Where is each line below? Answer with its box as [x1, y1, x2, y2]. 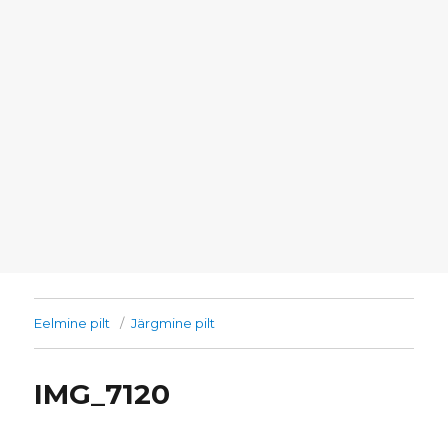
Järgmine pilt [131, 315, 216, 332]
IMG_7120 [34, 377, 171, 412]
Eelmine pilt [34, 315, 111, 332]
